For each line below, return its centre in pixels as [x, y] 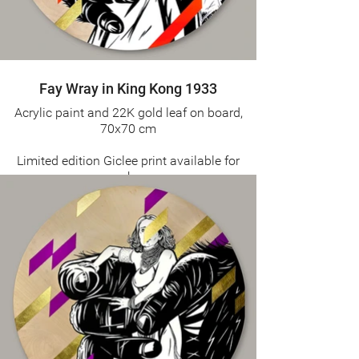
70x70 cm [128, 128]
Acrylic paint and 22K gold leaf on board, [128, 112]
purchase [128, 176]
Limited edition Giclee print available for [128, 160]
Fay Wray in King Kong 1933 [128, 88]
